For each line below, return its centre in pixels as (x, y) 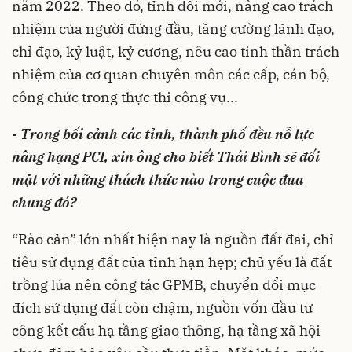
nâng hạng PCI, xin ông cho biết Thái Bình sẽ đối (166, 157)
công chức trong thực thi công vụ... (125, 97)
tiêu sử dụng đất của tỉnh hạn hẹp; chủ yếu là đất (172, 262)
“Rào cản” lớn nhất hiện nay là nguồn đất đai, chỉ (173, 239)
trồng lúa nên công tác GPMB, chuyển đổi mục (164, 285)
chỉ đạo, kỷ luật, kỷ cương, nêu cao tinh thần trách (176, 51)
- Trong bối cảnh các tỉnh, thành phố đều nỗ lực (163, 134)
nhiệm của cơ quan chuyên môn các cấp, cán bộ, (171, 74)
